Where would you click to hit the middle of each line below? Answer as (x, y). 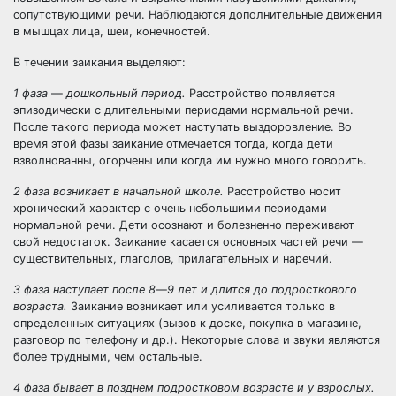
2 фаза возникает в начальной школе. (120, 191)
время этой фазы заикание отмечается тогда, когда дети (173, 144)
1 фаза (32, 93)
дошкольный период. (128, 93)
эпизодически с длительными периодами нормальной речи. (183, 110)
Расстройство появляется (262, 93)
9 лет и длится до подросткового (262, 289)
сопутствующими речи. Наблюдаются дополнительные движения (198, 15)
